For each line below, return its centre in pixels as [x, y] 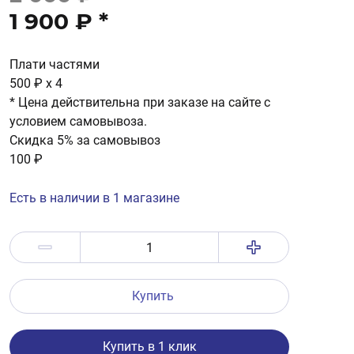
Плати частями [55, 64]
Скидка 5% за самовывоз [85, 140]
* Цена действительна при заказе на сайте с [140, 102]
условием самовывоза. [78, 121]
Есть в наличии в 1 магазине [94, 198]
